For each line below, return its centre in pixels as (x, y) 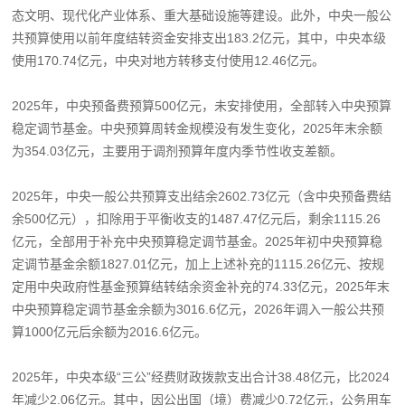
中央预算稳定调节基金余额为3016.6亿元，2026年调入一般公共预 (198, 309)
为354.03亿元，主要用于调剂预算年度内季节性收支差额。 (178, 151)
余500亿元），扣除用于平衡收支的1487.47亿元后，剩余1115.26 (197, 218)
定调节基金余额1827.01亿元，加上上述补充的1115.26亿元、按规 (198, 264)
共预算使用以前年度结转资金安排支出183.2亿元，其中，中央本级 (199, 38)
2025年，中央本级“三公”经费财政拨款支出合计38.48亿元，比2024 (201, 377)
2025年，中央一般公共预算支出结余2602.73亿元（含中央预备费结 (202, 196)
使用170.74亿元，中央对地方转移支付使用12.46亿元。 (169, 60)
